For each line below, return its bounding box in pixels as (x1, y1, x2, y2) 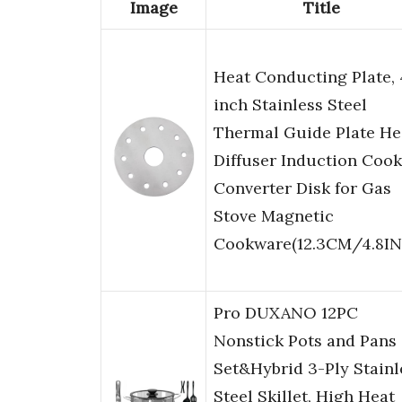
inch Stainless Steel (214, 94, 367, 116)
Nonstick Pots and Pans (214, 330, 397, 352)
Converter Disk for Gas (214, 178, 391, 199)
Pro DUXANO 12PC (214, 302, 358, 324)
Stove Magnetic (214, 205, 334, 227)
